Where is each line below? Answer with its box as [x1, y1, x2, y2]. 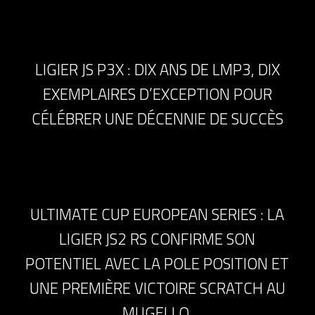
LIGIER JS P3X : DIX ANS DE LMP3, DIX [34, 57, 280, 82]
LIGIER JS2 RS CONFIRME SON [59, 226, 256, 251]
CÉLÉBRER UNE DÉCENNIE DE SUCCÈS [31, 106, 283, 131]
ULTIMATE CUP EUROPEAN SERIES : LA [30, 202, 285, 226]
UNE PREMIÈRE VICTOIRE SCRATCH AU [29, 276, 285, 300]
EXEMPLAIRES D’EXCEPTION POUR [42, 82, 272, 106]
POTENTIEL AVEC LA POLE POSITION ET [25, 251, 290, 276]
